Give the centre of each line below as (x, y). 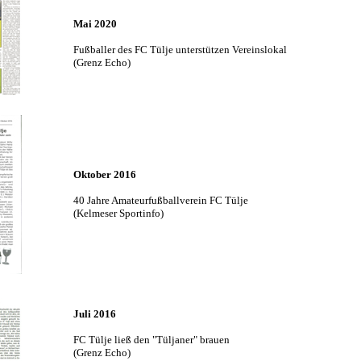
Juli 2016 (94, 314)
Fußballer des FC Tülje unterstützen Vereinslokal (180, 50)
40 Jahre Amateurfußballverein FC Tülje (160, 200)
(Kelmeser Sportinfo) (118, 213)
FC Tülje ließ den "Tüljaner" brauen (151, 340)
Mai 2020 (95, 24)
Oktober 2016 (104, 174)
